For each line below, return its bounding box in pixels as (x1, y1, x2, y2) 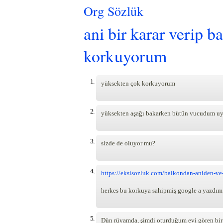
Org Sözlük (84, 2, 143, 19)
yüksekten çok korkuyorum (101, 79, 175, 87)
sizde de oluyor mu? (101, 139, 155, 147)
